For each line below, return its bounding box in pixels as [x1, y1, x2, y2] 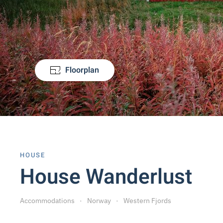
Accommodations [20, 196, 75, 205]
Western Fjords [123, 196, 171, 205]
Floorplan [65, 64, 99, 76]
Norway [87, 196, 111, 205]
